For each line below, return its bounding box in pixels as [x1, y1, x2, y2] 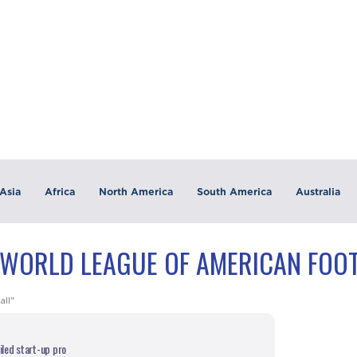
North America [98, 185, 173, 198]
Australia [295, 185, 340, 198]
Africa [44, 185, 75, 198]
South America [196, 185, 272, 198]
